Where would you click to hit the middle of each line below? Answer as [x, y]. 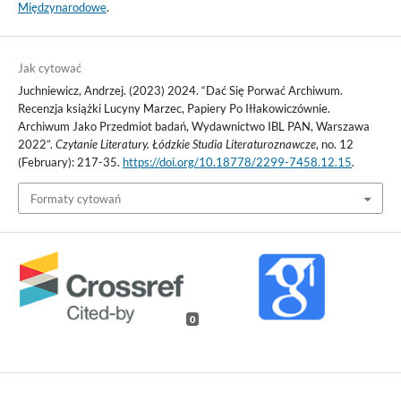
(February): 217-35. [70, 162]
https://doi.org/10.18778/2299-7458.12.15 [237, 162]
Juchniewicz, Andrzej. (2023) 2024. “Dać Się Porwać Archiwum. [180, 91]
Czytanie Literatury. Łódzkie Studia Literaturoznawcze [185, 145]
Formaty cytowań [75, 198]
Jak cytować [49, 68]
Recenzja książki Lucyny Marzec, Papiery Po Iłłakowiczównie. [174, 109]
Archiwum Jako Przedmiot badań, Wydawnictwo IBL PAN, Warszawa [193, 127]
